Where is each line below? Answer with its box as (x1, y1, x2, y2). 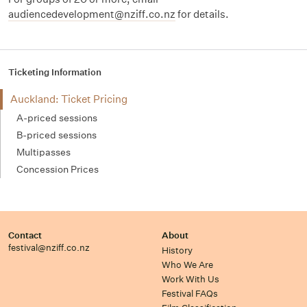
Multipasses (16, 146, 71, 158)
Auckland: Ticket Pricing (10, 93, 127, 106)
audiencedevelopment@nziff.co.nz (8, 8, 175, 21)
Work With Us (162, 273, 219, 285)
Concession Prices (16, 163, 99, 175)
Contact (8, 230, 42, 241)
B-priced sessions (16, 129, 97, 141)
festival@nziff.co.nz (8, 242, 90, 254)
